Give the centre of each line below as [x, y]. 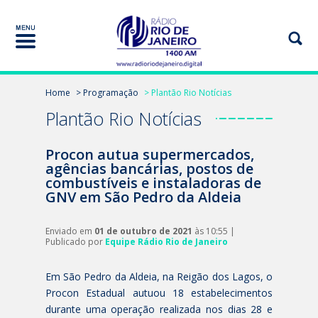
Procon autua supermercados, [150, 154]
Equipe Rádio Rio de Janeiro [166, 242]
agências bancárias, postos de [149, 169]
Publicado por [75, 242]
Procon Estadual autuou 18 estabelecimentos [159, 293]
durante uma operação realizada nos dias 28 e [159, 309]
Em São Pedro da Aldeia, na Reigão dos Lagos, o [159, 276]
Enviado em [70, 231]
